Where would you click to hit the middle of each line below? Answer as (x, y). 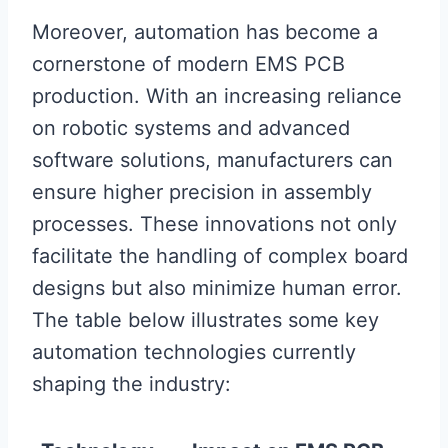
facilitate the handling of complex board (220, 255)
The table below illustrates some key (205, 319)
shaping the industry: (131, 383)
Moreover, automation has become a (205, 31)
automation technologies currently (194, 351)
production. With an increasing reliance (217, 95)
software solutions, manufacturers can (212, 159)
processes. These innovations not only (214, 223)
